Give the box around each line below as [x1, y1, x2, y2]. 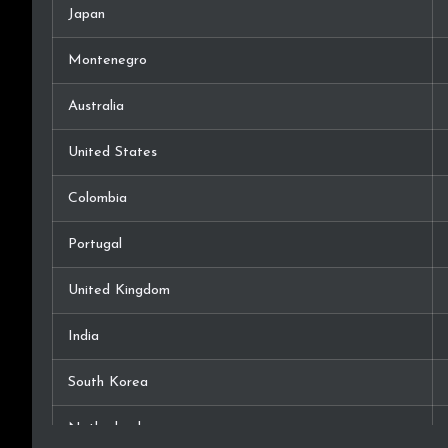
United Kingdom [68, 283, 170, 299]
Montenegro [68, 53, 147, 69]
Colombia [68, 191, 127, 207]
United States [68, 145, 157, 161]
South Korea [68, 375, 148, 391]
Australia [68, 99, 124, 115]
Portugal [68, 237, 122, 253]
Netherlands [68, 421, 147, 437]
